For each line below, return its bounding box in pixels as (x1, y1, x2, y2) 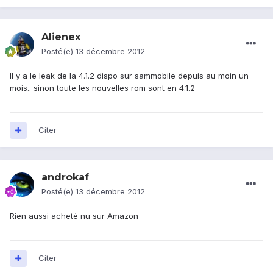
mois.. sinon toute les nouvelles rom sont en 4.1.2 (10, 83, 195, 93)
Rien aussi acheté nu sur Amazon (10, 211, 138, 221)
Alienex (41, 31, 80, 43)
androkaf (41, 171, 89, 183)
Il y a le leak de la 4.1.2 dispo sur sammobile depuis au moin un (10, 71, 249, 81)
